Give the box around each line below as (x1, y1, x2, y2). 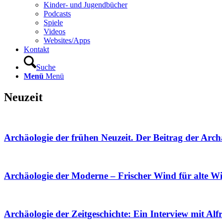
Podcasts (44, 9, 71, 18)
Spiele (44, 18, 63, 27)
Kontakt (24, 45, 49, 54)
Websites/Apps (44, 36, 90, 45)
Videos (44, 27, 65, 36)
